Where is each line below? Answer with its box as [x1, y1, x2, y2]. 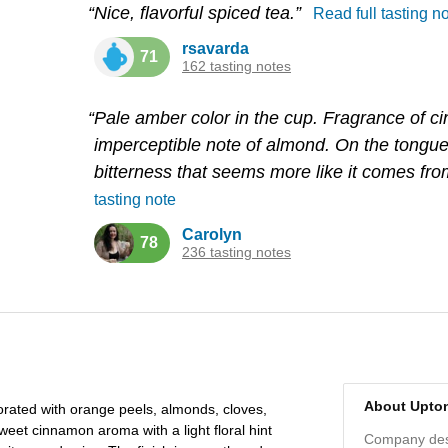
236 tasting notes [182, 244, 291, 260]
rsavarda [182, 40, 249, 57]
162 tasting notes [182, 58, 291, 74]
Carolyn [182, 226, 242, 243]
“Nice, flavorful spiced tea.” [88, 3, 306, 23]
